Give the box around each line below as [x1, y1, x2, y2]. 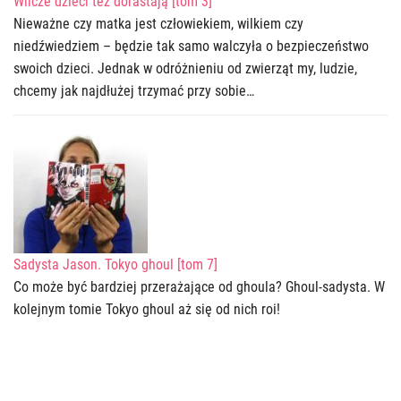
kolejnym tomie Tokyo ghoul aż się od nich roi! [13, 300, 280, 318]
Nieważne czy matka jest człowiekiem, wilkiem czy [13, 14, 303, 32]
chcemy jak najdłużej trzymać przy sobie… [13, 81, 254, 99]
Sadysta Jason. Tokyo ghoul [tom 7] [13, 255, 218, 273]
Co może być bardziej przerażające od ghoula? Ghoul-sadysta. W [13, 277, 385, 295]
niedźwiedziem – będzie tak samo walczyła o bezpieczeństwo [13, 37, 369, 55]
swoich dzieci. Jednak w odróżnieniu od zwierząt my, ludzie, [13, 59, 357, 77]
